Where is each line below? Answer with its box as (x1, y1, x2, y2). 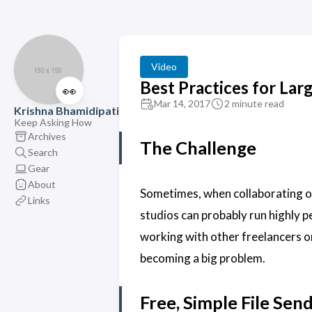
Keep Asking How (14, 116, 92, 128)
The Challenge (140, 137, 256, 158)
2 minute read (224, 97, 284, 109)
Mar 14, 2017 (154, 97, 210, 109)
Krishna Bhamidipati (14, 104, 119, 117)
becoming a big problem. (140, 250, 265, 265)
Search (28, 146, 58, 158)
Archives (28, 130, 66, 142)
